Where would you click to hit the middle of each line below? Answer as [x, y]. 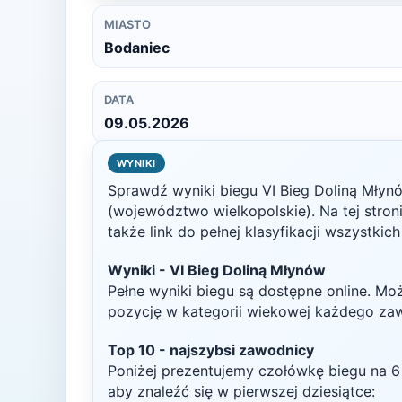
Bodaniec [137, 48]
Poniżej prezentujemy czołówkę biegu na [249, 371]
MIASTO [127, 24]
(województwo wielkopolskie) [210, 211]
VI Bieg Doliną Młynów [248, 270]
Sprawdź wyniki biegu [185, 190]
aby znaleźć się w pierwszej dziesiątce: [241, 391]
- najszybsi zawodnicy [235, 350]
